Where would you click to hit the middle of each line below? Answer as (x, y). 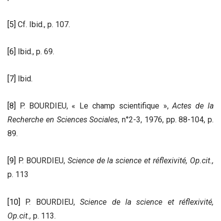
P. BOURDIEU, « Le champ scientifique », (94, 106)
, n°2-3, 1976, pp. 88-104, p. (166, 120)
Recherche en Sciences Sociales (63, 120)
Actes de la (193, 106)
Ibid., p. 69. (35, 51)
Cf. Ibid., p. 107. (43, 24)
